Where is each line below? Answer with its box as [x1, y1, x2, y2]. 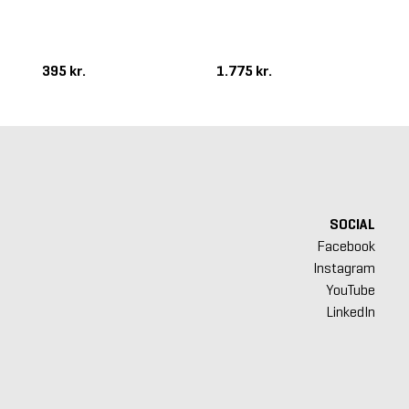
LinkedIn [325, 303, 375, 321]
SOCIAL [329, 215, 375, 234]
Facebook [316, 237, 375, 256]
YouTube [325, 281, 375, 299]
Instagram [312, 259, 375, 278]
